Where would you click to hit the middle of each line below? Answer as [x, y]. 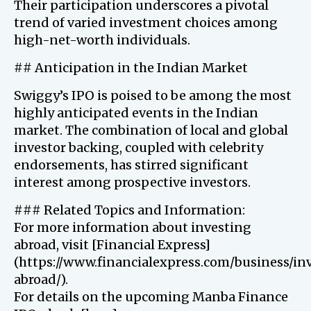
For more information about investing [133, 227]
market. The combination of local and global [151, 130]
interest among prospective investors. [132, 182]
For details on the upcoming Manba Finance [151, 297]
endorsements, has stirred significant [131, 165]
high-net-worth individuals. [102, 40]
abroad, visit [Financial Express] [112, 245]
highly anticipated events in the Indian [136, 113]
